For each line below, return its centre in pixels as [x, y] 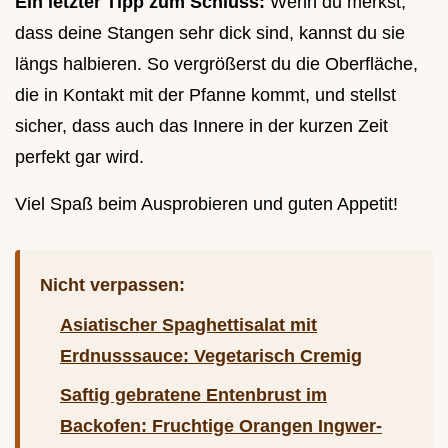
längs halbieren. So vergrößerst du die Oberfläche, [216, 63]
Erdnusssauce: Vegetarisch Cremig [211, 355]
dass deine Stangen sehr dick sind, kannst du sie [210, 32]
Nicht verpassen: [112, 284]
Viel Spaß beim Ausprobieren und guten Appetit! [206, 203]
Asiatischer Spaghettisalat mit [188, 324]
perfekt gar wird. [79, 156]
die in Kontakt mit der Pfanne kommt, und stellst [205, 94]
